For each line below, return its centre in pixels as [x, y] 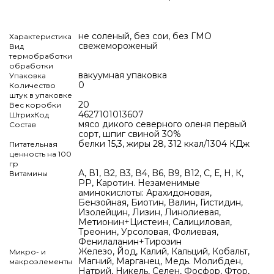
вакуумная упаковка [123, 75]
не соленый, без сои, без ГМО [145, 36]
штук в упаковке [41, 95]
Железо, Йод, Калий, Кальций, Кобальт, [164, 251]
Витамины [28, 173]
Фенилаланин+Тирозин [130, 241]
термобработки [41, 56]
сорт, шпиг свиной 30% [130, 134]
